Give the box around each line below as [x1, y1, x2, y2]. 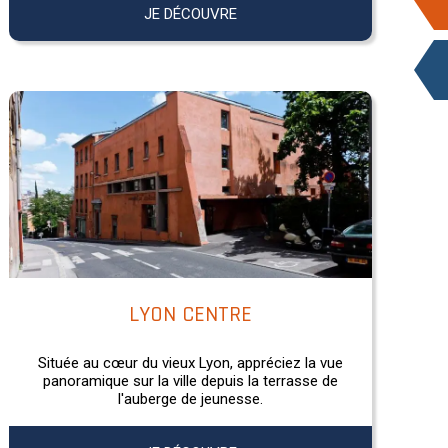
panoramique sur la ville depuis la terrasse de [43, 371, 339, 390]
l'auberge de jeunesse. [118, 389, 264, 408]
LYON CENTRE [129, 300, 253, 329]
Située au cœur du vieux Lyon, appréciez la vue [38, 353, 344, 372]
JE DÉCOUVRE [144, 4, 238, 23]
